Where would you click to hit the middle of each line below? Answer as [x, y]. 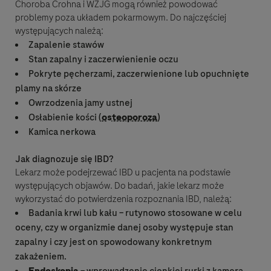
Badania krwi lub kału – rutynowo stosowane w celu [135, 213]
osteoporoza [129, 118]
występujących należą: [59, 31]
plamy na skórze [48, 89]
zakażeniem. [41, 257]
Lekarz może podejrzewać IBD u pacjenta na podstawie [123, 173]
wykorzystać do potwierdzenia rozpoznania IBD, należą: [123, 199]
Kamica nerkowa [62, 132]
